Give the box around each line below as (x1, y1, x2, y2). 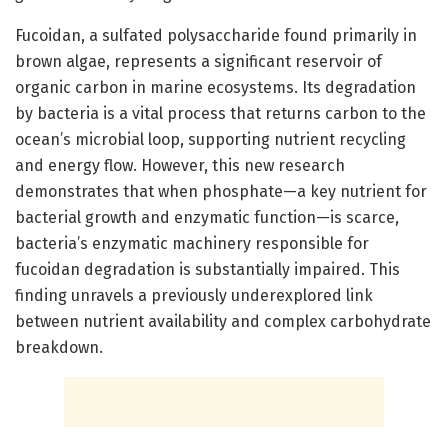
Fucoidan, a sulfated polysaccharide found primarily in (15, 26, 417, 46)
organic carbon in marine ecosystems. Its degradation (15, 78, 416, 98)
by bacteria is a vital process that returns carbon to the (15, 104, 426, 124)
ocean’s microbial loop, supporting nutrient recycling (15, 130, 406, 150)
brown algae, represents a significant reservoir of (15, 52, 382, 72)
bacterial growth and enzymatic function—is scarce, (15, 208, 399, 228)
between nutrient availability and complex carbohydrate (15, 312, 431, 332)
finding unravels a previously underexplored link (15, 286, 373, 306)
